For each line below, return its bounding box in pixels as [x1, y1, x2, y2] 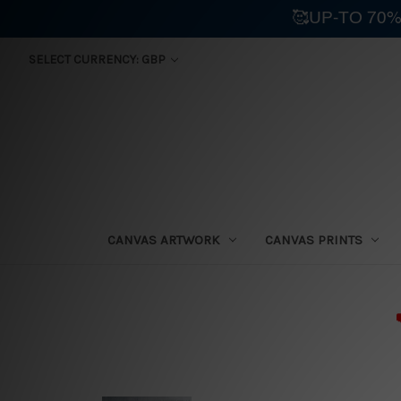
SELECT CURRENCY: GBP [28, 52, 168, 67]
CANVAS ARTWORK [107, 231, 219, 248]
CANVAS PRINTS [264, 231, 363, 248]
